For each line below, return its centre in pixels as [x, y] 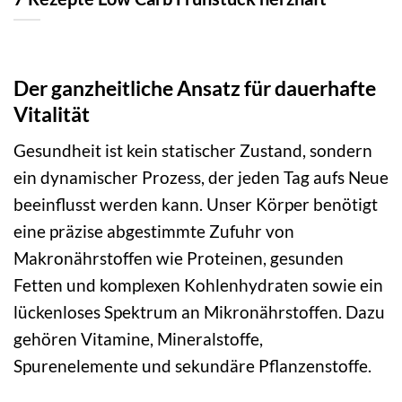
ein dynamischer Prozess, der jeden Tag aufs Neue [201, 178]
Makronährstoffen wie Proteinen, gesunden [179, 258]
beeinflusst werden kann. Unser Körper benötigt [196, 205]
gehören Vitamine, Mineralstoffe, [138, 339]
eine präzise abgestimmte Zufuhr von [154, 232]
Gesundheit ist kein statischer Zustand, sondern [193, 151]
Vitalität [52, 114]
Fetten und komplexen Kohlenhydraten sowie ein [198, 285]
